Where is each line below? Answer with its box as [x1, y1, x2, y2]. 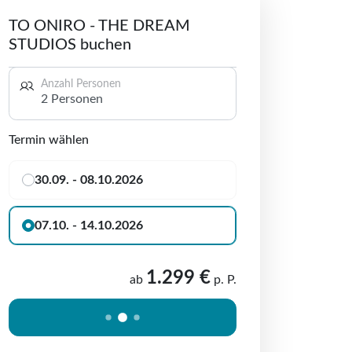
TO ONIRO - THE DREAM [9, 18, 190, 34]
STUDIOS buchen [9, 37, 131, 53]
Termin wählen [9, 134, 89, 146]
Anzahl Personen [41, 79, 122, 90]
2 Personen [41, 93, 104, 105]
